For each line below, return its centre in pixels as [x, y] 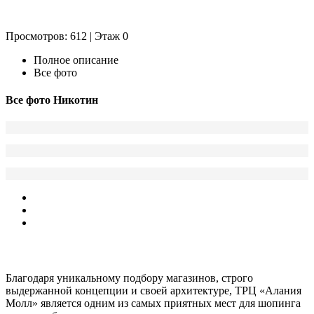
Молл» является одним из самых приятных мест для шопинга [153, 303]
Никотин [76, 100]
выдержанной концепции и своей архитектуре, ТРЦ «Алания [153, 290]
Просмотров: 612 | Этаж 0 [67, 36]
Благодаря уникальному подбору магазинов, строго [129, 278]
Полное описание [76, 60]
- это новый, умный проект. [185, 250]
